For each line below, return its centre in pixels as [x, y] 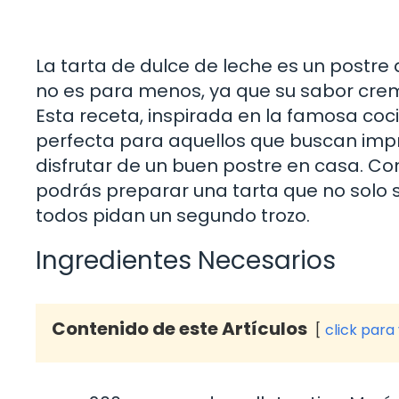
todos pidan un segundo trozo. [173, 216]
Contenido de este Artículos [179, 329]
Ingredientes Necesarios [186, 261]
